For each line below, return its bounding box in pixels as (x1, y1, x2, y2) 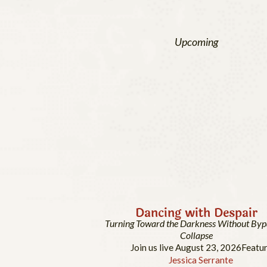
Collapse (180, 229, 213, 241)
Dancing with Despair (135, 203, 257, 222)
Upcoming (175, 35, 218, 48)
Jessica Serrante (169, 254, 233, 266)
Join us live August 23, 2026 (130, 242, 241, 253)
